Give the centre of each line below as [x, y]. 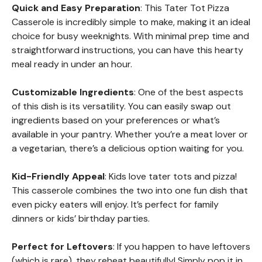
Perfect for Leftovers [62, 246]
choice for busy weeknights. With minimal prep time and [130, 36]
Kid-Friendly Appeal [58, 176]
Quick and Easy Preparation [76, 8]
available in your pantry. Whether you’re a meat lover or [130, 134]
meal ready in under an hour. [72, 64]
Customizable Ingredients [73, 92]
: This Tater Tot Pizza [185, 8]
